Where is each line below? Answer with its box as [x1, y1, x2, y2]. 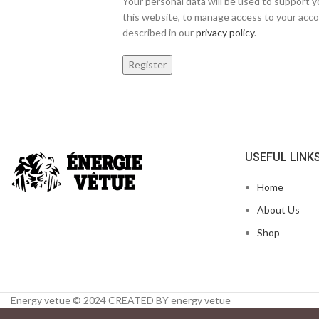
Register [128, 58, 167, 70]
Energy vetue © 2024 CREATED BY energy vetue [11, 294, 231, 306]
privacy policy [196, 26, 254, 38]
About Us [256, 204, 300, 216]
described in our [122, 26, 196, 38]
